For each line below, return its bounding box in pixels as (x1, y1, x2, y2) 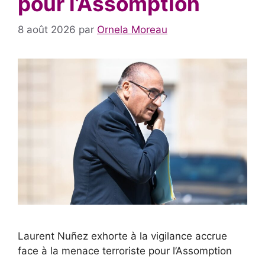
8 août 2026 (18, 24, 76, 36)
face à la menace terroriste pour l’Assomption (18, 245, 232, 257)
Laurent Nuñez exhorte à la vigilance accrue (18, 230, 227, 243)
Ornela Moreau (97, 24, 167, 36)
